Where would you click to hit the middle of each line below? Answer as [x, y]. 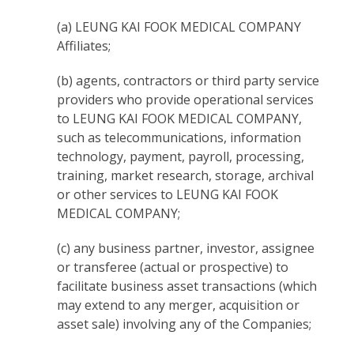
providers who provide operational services [186, 100]
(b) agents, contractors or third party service [188, 81]
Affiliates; [84, 46]
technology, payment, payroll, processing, [181, 156]
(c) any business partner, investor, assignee [186, 248]
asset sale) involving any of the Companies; [185, 324]
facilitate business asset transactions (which [187, 286]
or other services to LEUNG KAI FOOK [168, 194]
